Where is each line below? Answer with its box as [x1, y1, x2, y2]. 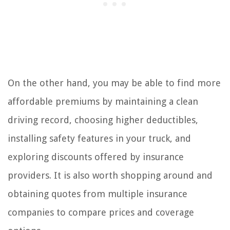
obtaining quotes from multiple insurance [8, 188, 187, 200]
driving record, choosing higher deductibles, [8, 114, 198, 126]
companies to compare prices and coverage [8, 207, 194, 218]
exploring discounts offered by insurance [8, 151, 184, 163]
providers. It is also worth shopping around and [8, 170, 213, 181]
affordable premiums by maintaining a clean [8, 96, 198, 107]
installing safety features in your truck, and [8, 133, 191, 144]
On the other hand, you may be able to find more [8, 78, 221, 89]
